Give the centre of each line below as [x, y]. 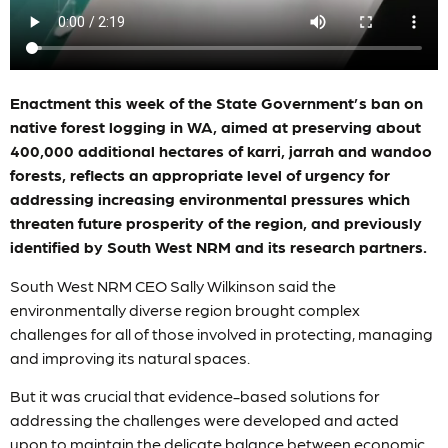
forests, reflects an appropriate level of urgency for [200, 175]
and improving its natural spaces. [130, 357]
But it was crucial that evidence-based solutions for [195, 395]
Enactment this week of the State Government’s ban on [216, 103]
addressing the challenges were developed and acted [204, 419]
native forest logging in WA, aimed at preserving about [215, 127]
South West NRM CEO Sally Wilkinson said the [173, 285]
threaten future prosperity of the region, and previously [216, 223]
